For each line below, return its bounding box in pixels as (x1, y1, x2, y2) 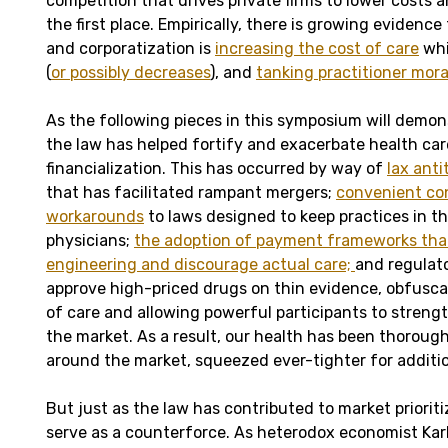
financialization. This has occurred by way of (46, 159, 387, 179)
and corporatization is (46, 39, 215, 59)
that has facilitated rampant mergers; (46, 183, 336, 203)
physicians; (46, 231, 134, 251)
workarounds (46, 207, 144, 227)
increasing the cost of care (215, 39, 419, 59)
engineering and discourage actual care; (46, 255, 355, 275)
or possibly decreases (51, 63, 210, 83)
